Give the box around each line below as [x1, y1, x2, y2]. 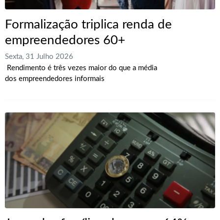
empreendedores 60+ [5, 33, 125, 47]
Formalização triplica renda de [5, 18, 172, 31]
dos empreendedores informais [5, 75, 105, 82]
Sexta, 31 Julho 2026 [5, 53, 73, 60]
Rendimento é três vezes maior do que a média [5, 64, 157, 72]
